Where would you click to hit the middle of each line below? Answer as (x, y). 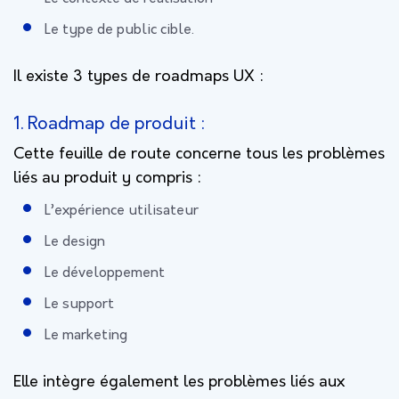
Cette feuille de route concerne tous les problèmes (199, 154)
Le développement (106, 273)
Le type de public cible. (119, 30)
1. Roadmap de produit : (110, 124)
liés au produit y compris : (110, 178)
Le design (75, 242)
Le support (81, 304)
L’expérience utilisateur (122, 211)
